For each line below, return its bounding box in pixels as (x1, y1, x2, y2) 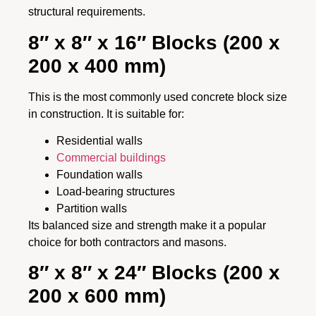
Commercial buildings (56, 151, 166, 164)
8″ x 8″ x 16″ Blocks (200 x (28, 31, 280, 54)
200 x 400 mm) (28, 54, 166, 77)
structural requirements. (28, 6, 145, 18)
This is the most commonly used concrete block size (28, 90, 287, 103)
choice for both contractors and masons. (28, 236, 226, 248)
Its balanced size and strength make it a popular (28, 219, 266, 231)
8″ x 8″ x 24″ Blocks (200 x (28, 262, 280, 284)
